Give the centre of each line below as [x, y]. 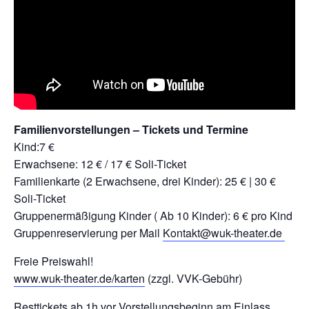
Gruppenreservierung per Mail [88, 232]
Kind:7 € [34, 146]
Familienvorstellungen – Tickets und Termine [131, 129]
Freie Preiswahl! [53, 261]
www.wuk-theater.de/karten [79, 278]
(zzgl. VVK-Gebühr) [193, 278]
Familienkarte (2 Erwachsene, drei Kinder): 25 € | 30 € [145, 181]
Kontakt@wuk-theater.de [224, 232]
